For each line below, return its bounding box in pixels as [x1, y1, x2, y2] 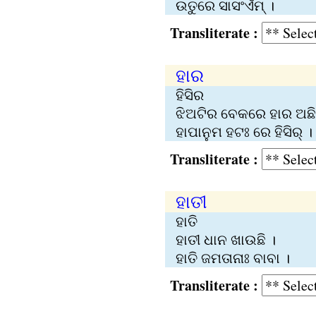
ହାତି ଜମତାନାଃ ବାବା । [175, 248, 290, 267]
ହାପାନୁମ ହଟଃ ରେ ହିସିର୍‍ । [175, 122, 312, 141]
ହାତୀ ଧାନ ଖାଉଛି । [175, 230, 276, 249]
